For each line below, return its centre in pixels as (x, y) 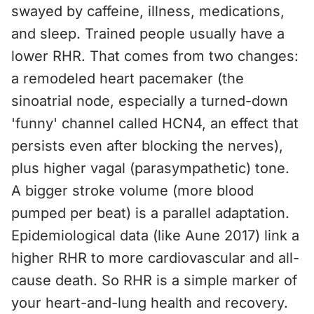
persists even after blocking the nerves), (147, 146)
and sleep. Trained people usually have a (148, 34)
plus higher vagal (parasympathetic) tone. (150, 168)
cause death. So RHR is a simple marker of (154, 280)
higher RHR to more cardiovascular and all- (155, 258)
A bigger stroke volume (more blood (132, 191)
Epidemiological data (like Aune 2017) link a (155, 235)
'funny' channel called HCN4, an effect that (155, 123)
